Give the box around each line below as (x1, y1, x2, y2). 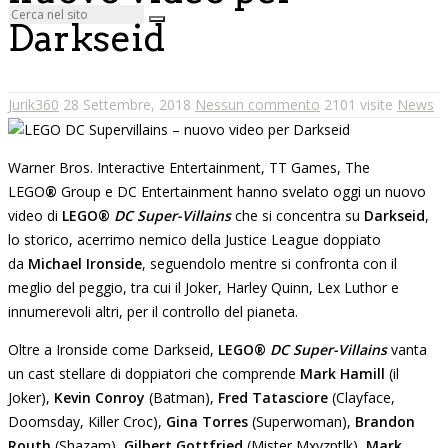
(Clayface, (332, 387, 395, 407)
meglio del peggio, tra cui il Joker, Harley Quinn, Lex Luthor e (8, 277, 399, 297)
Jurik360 (8, 94, 59, 114)
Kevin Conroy (54, 387, 145, 407)
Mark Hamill (300, 363, 385, 383)
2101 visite (324, 94, 393, 114)
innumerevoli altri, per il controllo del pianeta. (8, 301, 298, 321)
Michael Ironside (28, 253, 142, 273)
